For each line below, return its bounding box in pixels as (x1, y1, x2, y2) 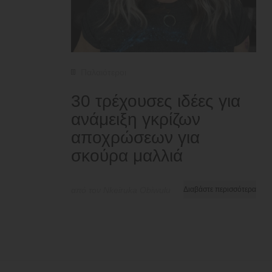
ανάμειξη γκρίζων (71, 109, 200, 129)
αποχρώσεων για (71, 127, 200, 147)
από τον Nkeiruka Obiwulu (71, 185, 171, 195)
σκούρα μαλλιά (71, 146, 183, 165)
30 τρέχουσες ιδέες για (71, 91, 240, 110)
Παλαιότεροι (81, 67, 126, 77)
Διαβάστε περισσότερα (183, 185, 256, 194)
